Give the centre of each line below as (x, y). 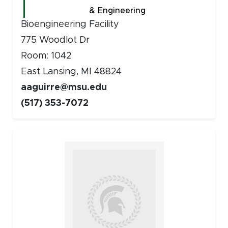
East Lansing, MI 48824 (71, 72)
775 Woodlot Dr (55, 40)
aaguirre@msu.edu (64, 88)
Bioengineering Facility (70, 25)
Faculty (23, 132)
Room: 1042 (46, 56)
